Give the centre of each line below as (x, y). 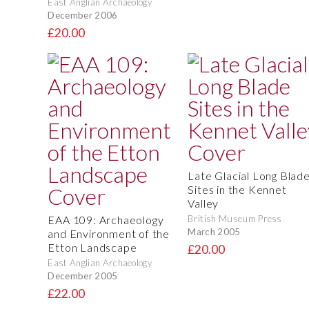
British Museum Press (235, 219)
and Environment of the (109, 234)
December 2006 (83, 15)
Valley (203, 203)
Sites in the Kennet (237, 190)
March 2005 (214, 231)
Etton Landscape (92, 248)
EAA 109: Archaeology (106, 220)
